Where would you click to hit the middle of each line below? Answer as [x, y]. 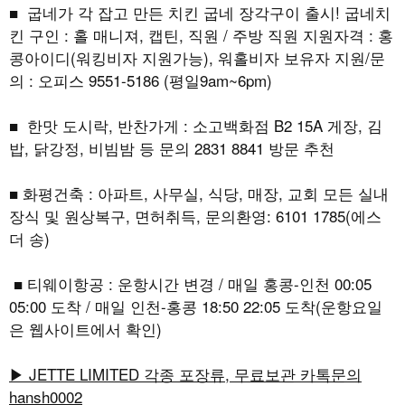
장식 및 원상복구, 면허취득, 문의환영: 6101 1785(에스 [195, 216]
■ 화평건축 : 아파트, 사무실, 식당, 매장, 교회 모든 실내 [199, 193]
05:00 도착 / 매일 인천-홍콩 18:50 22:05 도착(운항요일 [196, 306]
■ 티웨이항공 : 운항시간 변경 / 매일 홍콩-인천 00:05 [190, 284]
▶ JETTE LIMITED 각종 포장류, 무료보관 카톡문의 [185, 374]
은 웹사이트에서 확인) [85, 329]
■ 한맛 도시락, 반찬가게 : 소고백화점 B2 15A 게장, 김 [196, 126]
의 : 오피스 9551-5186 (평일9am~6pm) [141, 80]
